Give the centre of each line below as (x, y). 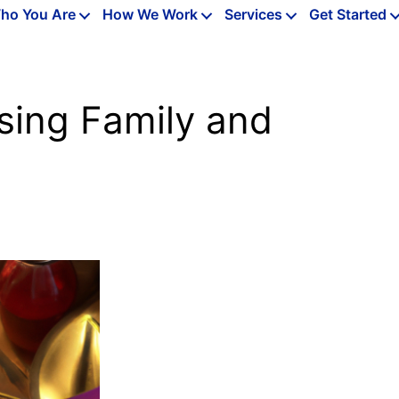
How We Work (151, 14)
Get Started (348, 14)
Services (254, 14)
